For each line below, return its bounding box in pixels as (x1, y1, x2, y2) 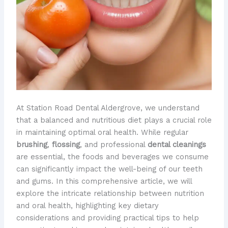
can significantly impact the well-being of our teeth (16, 164, 203, 174)
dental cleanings (147, 140, 206, 150)
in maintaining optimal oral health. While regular (16, 128, 188, 137)
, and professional (79, 140, 148, 150)
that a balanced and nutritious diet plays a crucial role (16, 116, 212, 125)
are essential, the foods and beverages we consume (16, 152, 209, 162)
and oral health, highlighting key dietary (16, 201, 159, 211)
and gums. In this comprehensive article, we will (16, 177, 192, 186)
